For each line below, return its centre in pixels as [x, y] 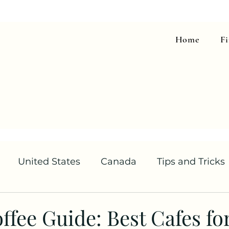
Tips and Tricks [191, 161]
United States [49, 161]
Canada [119, 161]
